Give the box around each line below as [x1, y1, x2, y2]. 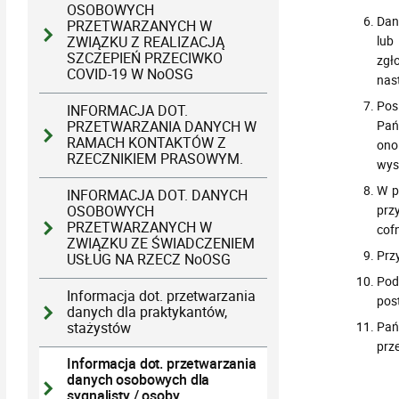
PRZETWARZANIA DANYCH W [67, 118, 257, 137]
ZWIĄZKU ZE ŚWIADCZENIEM [67, 233, 256, 253]
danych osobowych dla [67, 370, 210, 390]
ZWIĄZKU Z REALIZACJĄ [67, 33, 225, 53]
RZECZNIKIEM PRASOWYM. [67, 150, 244, 169]
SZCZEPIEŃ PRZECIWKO [67, 49, 224, 69]
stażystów [67, 318, 132, 338]
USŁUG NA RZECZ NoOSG [67, 249, 232, 269]
